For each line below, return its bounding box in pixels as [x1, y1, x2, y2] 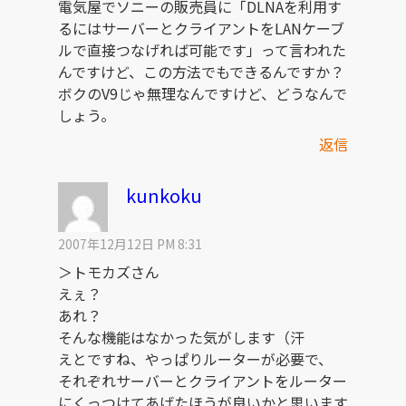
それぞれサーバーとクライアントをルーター [58, 370, 347, 392]
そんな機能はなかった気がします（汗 [58, 326, 304, 349]
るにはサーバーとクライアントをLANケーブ [58, 17, 344, 40]
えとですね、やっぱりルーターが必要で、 [58, 348, 333, 371]
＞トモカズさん [58, 261, 159, 284]
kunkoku [126, 182, 202, 209]
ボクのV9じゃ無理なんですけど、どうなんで [58, 82, 347, 105]
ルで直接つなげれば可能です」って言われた [58, 39, 346, 62]
